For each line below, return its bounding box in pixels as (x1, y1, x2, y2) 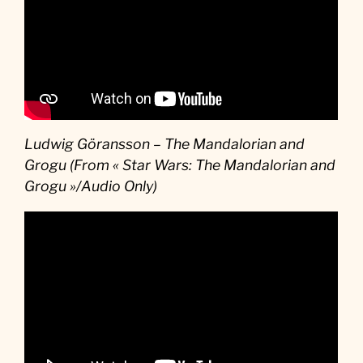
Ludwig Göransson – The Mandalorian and (24, 135, 305, 153)
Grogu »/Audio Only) (24, 177, 158, 195)
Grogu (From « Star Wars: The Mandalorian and (24, 156, 336, 174)
